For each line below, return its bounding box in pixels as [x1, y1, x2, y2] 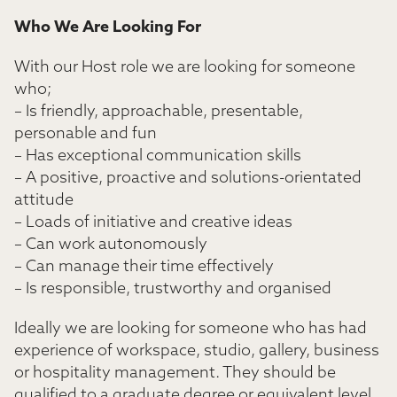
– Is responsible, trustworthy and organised [14, 281, 331, 298]
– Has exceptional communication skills [14, 148, 301, 165]
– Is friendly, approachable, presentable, [14, 104, 303, 121]
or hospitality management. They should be [14, 365, 336, 382]
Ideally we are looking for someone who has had [14, 321, 367, 338]
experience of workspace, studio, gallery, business [14, 343, 379, 360]
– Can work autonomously [14, 237, 207, 253]
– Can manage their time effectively [14, 259, 274, 276]
